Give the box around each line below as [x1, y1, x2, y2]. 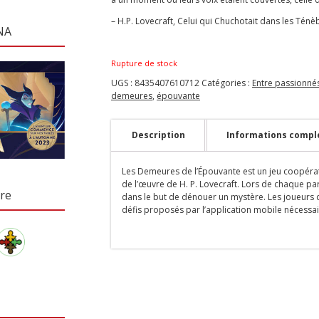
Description [132, 128, 185, 141]
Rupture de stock [111, 57, 177, 68]
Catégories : [202, 76, 252, 89]
